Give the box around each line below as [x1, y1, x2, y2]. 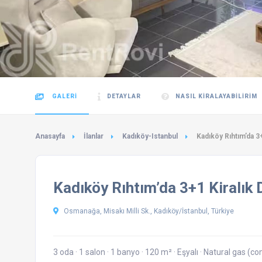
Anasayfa [35, 132, 65, 140]
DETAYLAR [107, 93, 141, 99]
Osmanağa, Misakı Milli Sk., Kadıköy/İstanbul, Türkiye [62, 207, 234, 215]
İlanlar [84, 132, 104, 140]
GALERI [50, 93, 77, 99]
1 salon [79, 247, 107, 257]
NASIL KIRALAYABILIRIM [175, 93, 257, 99]
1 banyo [111, 247, 142, 257]
